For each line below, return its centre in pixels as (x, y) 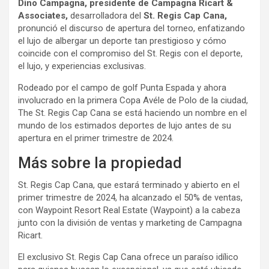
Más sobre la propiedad (100, 163)
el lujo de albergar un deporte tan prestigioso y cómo (122, 41)
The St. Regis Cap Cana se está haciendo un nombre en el (132, 113)
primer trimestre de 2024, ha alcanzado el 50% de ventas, (130, 197)
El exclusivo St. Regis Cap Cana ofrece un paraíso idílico (128, 257)
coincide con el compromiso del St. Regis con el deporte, (130, 53)
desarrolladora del (107, 15)
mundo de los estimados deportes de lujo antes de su (125, 125)
